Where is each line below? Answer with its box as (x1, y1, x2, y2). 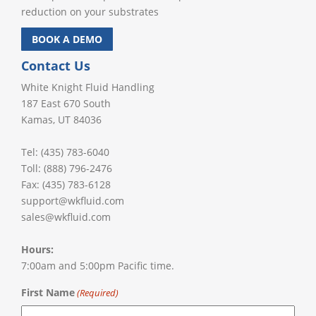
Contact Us (20, 57, 90, 74)
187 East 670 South (20, 97, 111, 110)
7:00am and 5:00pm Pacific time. (20, 259, 174, 272)
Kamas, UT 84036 (20, 113, 102, 126)
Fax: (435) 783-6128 (20, 178, 111, 191)
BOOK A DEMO (31, 32, 102, 46)
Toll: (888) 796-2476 (20, 162, 112, 175)
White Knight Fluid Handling (20, 80, 154, 94)
